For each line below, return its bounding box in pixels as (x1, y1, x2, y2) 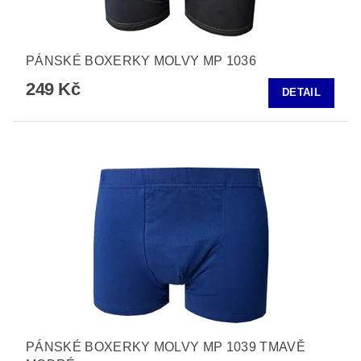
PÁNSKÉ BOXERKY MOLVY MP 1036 (26, 53, 256, 68)
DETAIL (282, 86, 321, 99)
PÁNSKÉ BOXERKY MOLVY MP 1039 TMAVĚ (26, 339, 305, 354)
